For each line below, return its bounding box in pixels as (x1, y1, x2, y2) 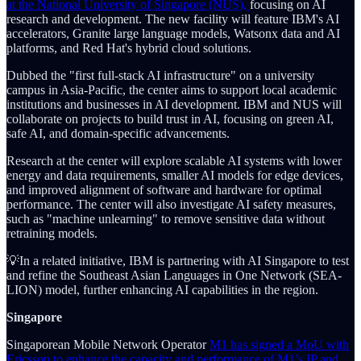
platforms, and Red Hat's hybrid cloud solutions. (6, 41, 251, 56)
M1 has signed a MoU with (210, 338, 349, 352)
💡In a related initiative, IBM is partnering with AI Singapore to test (6, 254, 349, 268)
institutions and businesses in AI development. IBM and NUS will (6, 98, 342, 112)
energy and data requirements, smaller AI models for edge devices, (6, 168, 343, 183)
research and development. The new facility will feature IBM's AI (6, 12, 339, 27)
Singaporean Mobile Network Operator (6, 338, 210, 352)
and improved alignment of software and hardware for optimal (6, 183, 322, 197)
